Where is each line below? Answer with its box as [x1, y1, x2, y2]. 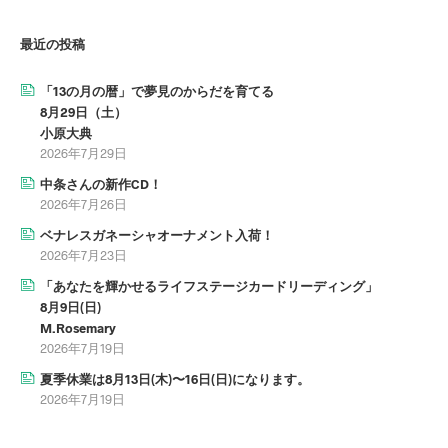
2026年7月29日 [40, 145, 127, 162]
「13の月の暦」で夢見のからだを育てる [40, 83, 274, 100]
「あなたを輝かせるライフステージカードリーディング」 [40, 278, 378, 295]
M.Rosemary [40, 320, 116, 337]
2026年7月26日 [40, 196, 127, 213]
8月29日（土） [40, 104, 127, 121]
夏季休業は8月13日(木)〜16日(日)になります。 [40, 371, 310, 388]
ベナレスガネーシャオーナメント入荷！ [40, 227, 274, 244]
